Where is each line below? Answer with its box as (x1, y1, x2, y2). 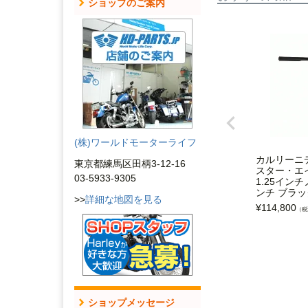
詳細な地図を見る (85, 193, 162, 205)
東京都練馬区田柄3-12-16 (74, 157, 186, 169)
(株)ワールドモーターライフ (74, 136, 197, 148)
